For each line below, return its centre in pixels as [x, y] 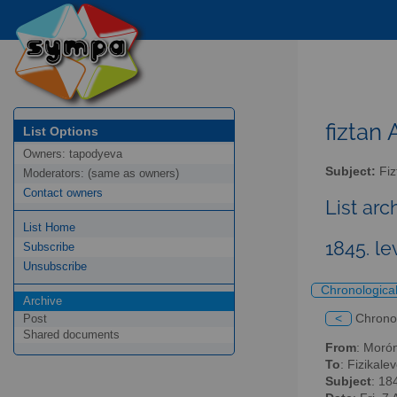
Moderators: [55, 174]
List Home [49, 228]
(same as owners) [133, 174]
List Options [61, 131]
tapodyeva [96, 154]
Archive [43, 301]
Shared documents [71, 335]
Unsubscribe [55, 267]
